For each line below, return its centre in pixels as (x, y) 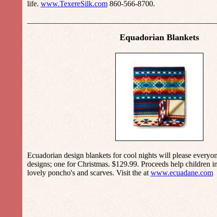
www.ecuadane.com (182, 173)
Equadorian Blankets (159, 37)
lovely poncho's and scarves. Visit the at (89, 173)
